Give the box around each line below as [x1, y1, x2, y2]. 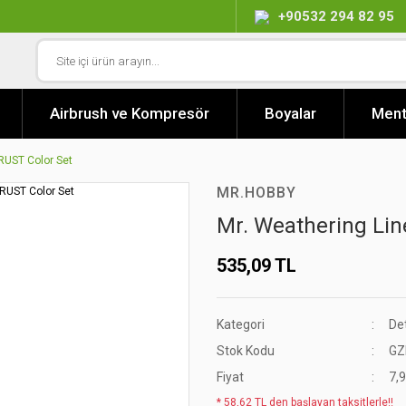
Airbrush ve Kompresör [50, 104, 209, 122]
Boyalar [265, 104, 316, 122]
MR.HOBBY [217, 184, 296, 201]
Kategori [217, 317, 265, 332]
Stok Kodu [217, 343, 275, 358]
